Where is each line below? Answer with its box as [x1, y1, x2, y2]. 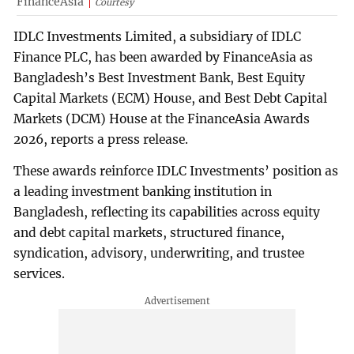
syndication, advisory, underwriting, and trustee [13, 246, 305, 262]
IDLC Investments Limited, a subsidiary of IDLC [13, 29, 302, 45]
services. [13, 266, 66, 282]
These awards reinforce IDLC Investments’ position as [13, 164, 339, 179]
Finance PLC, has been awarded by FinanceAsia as [13, 50, 314, 66]
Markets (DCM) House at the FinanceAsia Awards [13, 111, 311, 127]
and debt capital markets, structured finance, [13, 225, 285, 241]
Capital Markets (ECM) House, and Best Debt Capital [13, 91, 328, 107]
